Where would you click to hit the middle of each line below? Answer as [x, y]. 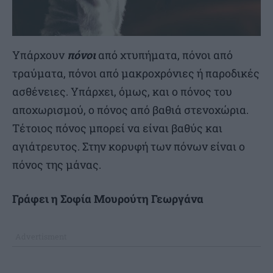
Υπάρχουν [40, 55]
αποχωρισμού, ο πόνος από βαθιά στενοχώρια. [130, 110]
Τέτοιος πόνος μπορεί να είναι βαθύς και [117, 128]
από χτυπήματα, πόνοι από [164, 55]
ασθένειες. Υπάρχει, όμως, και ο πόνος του [122, 92]
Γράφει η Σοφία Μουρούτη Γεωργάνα [108, 199]
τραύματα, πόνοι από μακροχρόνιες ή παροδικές [136, 73]
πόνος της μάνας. [57, 165]
